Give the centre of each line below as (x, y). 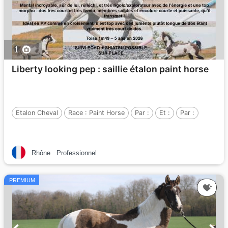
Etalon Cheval (37, 113)
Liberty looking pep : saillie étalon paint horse (110, 69)
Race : (79, 113)
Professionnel (77, 153)
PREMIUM (22, 180)
